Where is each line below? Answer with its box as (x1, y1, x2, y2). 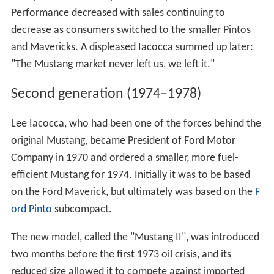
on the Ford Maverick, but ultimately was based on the (10, 186, 255, 198)
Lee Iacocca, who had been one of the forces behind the (10, 117, 261, 130)
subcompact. (51, 203, 112, 215)
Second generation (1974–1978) (10, 86, 201, 102)
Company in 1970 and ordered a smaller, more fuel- (10, 152, 239, 164)
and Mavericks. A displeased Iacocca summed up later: (10, 42, 253, 54)
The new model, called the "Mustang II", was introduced (10, 231, 259, 243)
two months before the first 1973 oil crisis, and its (10, 248, 231, 261)
